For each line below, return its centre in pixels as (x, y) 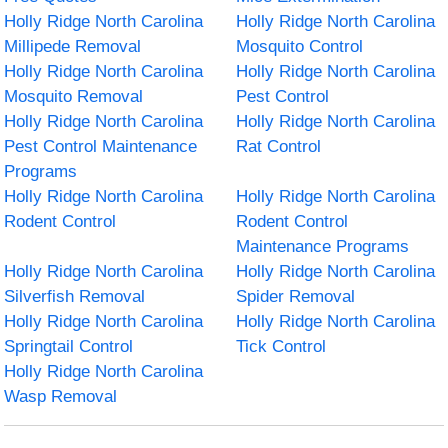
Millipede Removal (73, 46)
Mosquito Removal (74, 96)
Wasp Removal (61, 396)
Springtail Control (69, 346)
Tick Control (281, 346)
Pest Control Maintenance (101, 146)
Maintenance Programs (322, 246)
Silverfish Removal (75, 296)
